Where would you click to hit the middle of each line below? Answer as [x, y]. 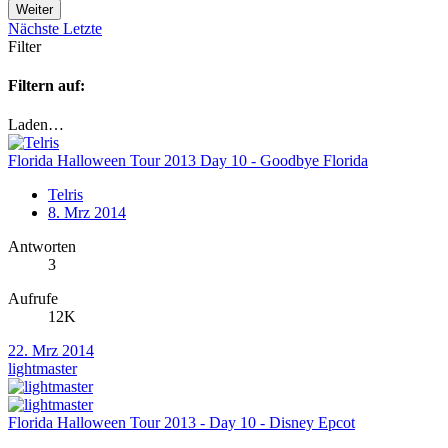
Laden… [36, 125]
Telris [65, 195]
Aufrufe [33, 299]
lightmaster [42, 369]
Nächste [35, 28]
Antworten [42, 247]
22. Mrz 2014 [51, 351]
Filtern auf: [46, 86]
